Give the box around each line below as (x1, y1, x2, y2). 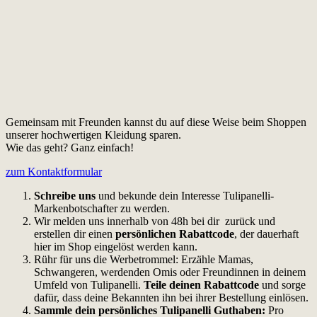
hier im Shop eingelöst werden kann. (34, 240, 197, 253)
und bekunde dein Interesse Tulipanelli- (96, 189, 274, 202)
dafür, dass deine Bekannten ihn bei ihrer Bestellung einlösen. (34, 291, 309, 304)
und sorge (259, 278, 306, 291)
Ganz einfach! (71, 141, 134, 154)
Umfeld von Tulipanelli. (34, 278, 144, 291)
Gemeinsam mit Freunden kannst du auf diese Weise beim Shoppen (6, 115, 306, 128)
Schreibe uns (34, 189, 96, 202)
